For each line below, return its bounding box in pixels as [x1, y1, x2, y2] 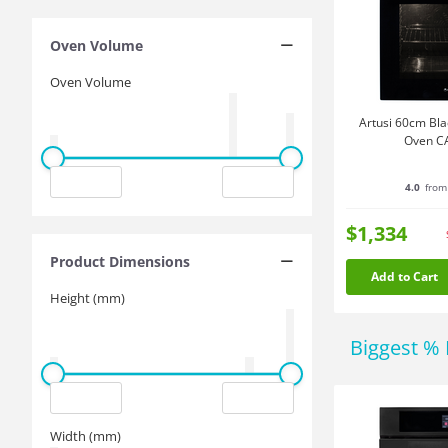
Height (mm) [50, 289, 125, 307]
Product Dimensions [50, 251, 190, 271]
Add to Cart [370, 268, 438, 285]
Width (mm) [50, 427, 121, 445]
